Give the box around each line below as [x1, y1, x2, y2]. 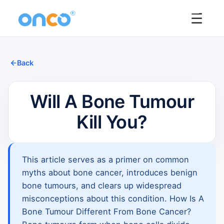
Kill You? [76, 111, 147, 133]
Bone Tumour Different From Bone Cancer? [22, 206, 191, 216]
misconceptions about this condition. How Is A [22, 193, 204, 203]
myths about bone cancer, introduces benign [22, 167, 197, 177]
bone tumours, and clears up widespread [22, 180, 181, 190]
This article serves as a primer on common [22, 154, 189, 164]
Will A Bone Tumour [29, 90, 194, 112]
